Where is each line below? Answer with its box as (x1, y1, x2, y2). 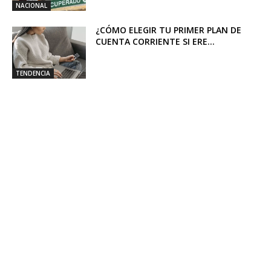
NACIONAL (16, 1, 47, 10)
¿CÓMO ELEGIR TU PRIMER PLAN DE (96, 24, 242, 36)
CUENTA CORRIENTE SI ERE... (96, 36, 215, 48)
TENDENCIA (16, 68, 50, 77)
